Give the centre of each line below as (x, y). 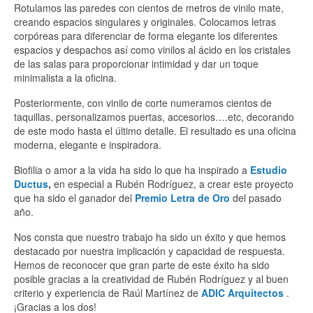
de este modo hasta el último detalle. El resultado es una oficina (155, 130)
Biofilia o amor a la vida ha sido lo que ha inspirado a (131, 169)
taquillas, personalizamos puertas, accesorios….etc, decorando (154, 116)
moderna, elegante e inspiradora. (88, 144)
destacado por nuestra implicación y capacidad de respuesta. (150, 250)
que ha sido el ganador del (73, 197)
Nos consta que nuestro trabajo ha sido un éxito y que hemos (150, 236)
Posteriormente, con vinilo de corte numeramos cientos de (143, 102)
